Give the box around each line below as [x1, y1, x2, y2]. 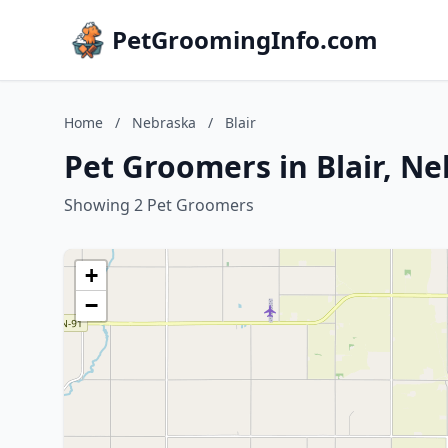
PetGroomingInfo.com [112, 23, 378, 56]
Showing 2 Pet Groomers [64, 194, 254, 216]
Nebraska [132, 113, 196, 132]
